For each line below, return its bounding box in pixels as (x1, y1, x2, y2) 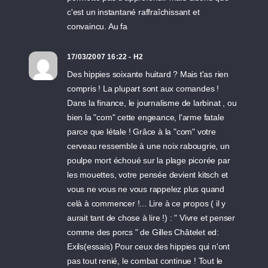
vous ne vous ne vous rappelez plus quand (67, 184, 225, 194)
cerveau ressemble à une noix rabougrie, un (67, 141, 230, 151)
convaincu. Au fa (67, 22, 127, 31)
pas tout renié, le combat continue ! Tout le (67, 256, 223, 266)
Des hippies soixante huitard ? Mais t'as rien (67, 69, 229, 79)
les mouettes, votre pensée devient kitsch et (67, 170, 229, 179)
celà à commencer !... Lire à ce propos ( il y (67, 199, 226, 208)
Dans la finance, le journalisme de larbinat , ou (67, 98, 237, 108)
